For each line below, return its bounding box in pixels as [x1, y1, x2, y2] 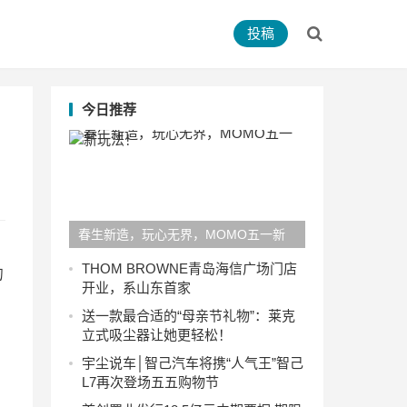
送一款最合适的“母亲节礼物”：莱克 [82, 308, 295, 323]
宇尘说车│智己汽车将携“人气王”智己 [82, 355, 303, 371]
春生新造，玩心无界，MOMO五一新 [78, 227, 285, 242]
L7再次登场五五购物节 [82, 374, 219, 390]
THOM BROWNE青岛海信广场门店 [82, 261, 297, 276]
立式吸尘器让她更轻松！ [82, 327, 232, 342]
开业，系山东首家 [82, 280, 191, 295]
